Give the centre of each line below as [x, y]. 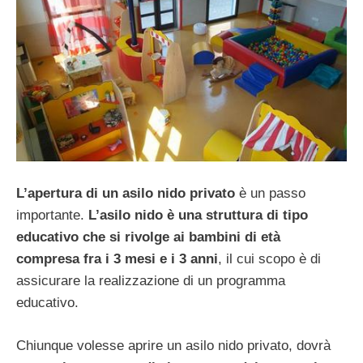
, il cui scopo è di [269, 259]
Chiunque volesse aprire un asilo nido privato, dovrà [173, 345]
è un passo [270, 194]
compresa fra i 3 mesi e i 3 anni [117, 259]
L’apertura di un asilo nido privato [126, 194]
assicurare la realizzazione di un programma [151, 281]
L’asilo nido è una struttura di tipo [196, 216]
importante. [50, 216]
